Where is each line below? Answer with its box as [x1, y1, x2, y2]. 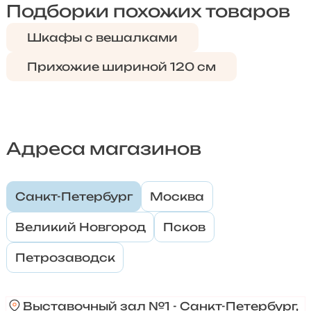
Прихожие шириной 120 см [26, 60, 216, 74]
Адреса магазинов [6, 138, 201, 159]
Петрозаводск [15, 251, 115, 264]
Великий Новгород [15, 220, 146, 234]
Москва [149, 190, 204, 203]
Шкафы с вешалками [26, 31, 178, 44]
